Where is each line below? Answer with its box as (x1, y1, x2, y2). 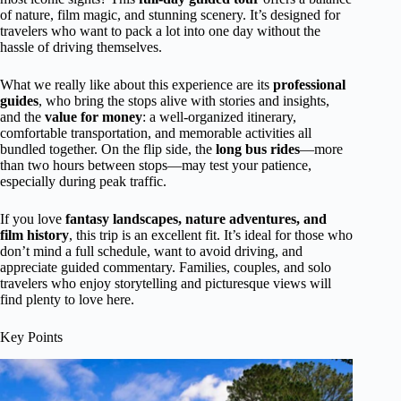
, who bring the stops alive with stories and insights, (38, 93, 329, 108)
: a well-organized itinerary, (142, 109, 296, 124)
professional (273, 77, 346, 92)
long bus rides (216, 141, 300, 157)
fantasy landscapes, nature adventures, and (65, 211, 327, 226)
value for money (45, 109, 142, 124)
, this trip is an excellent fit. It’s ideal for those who (69, 227, 353, 243)
